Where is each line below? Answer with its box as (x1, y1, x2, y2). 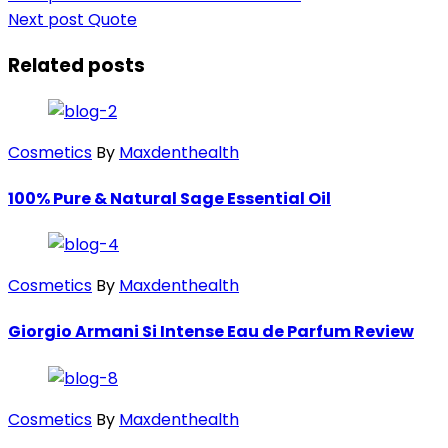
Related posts (8, 51, 145, 79)
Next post (8, 8, 84, 32)
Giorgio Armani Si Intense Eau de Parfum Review (8, 320, 414, 344)
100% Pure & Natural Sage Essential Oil (8, 186, 331, 210)
